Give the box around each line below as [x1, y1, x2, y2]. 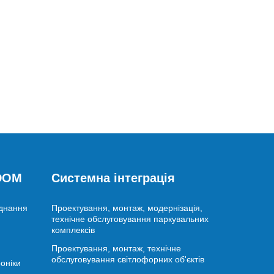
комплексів [51, 224, 95, 235]
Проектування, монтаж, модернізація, [51, 202, 202, 213]
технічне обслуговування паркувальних [51, 213, 209, 224]
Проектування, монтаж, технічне [51, 243, 181, 253]
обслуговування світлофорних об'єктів [51, 254, 204, 264]
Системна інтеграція [51, 171, 175, 185]
